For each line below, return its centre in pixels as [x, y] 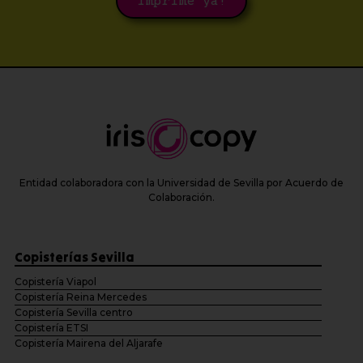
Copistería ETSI [51, 327]
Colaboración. [181, 197]
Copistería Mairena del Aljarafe [88, 343]
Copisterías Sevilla [74, 256]
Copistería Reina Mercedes [80, 297]
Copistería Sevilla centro [73, 312]
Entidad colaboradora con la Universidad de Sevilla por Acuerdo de [181, 182]
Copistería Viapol [55, 281]
